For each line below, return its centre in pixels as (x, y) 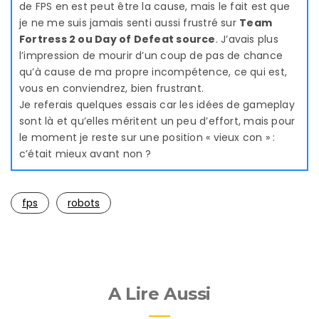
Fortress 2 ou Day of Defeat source (117, 39)
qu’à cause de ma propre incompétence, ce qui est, (153, 72)
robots (84, 203)
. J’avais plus (247, 39)
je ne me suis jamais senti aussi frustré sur (130, 22)
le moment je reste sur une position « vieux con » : (147, 137)
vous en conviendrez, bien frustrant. (112, 88)
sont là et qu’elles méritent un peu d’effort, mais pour (157, 121)
